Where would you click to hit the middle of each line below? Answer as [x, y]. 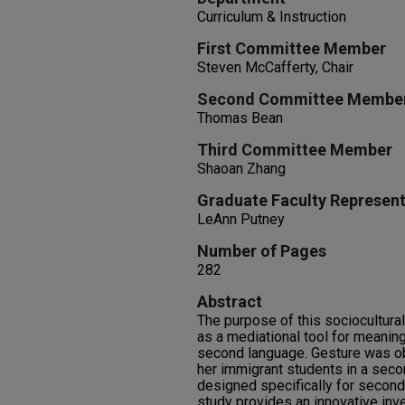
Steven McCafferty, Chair [275, 67]
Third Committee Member [295, 150]
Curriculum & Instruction [272, 17]
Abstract [230, 301]
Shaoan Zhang [241, 169]
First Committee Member [292, 48]
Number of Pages [262, 251]
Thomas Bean [240, 118]
